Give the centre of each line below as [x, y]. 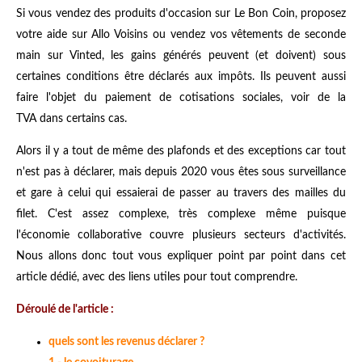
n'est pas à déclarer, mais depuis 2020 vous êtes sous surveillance [181, 172]
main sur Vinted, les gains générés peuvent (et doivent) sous [181, 55]
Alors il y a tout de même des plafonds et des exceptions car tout [181, 151]
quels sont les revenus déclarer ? [126, 341]
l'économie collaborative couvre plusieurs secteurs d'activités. [181, 235]
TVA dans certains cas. [72, 118]
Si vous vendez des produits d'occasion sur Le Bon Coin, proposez [181, 13]
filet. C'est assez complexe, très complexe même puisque [181, 214]
